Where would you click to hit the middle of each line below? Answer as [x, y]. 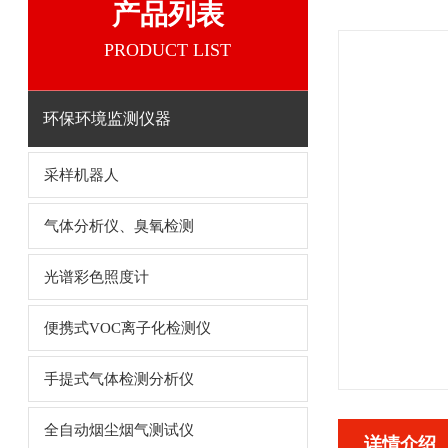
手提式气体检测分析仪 [118, 379]
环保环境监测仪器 [106, 118]
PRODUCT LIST [167, 50]
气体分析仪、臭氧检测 [118, 226]
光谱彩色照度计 [96, 277]
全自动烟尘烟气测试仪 [118, 430]
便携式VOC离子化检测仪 [127, 328]
